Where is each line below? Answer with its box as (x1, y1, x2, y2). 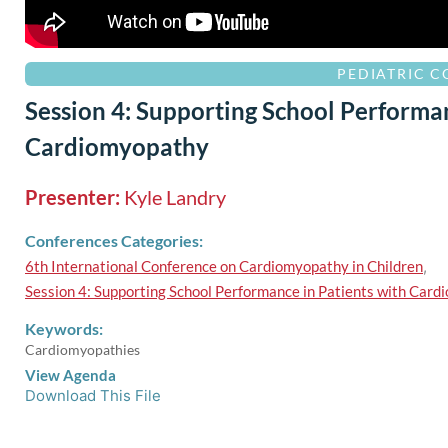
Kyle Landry (124, 184, 226, 209)
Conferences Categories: (25, 230, 203, 250)
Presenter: (25, 184, 124, 209)
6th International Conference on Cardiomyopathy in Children (25, 256, 423, 275)
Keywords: (25, 318, 103, 338)
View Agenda (25, 365, 116, 384)
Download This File (25, 385, 161, 405)
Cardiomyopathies (25, 340, 140, 358)
